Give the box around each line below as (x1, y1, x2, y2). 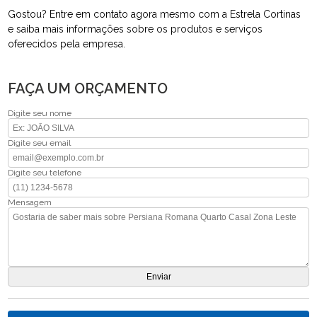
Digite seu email (8, 137, 71, 148)
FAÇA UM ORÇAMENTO (8, 79, 168, 97)
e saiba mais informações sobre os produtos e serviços (8, 23, 263, 35)
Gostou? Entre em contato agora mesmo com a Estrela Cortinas (8, 8, 301, 20)
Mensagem (8, 197, 52, 207)
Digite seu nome (8, 108, 72, 118)
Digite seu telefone (8, 167, 82, 178)
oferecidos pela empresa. (8, 38, 126, 50)
